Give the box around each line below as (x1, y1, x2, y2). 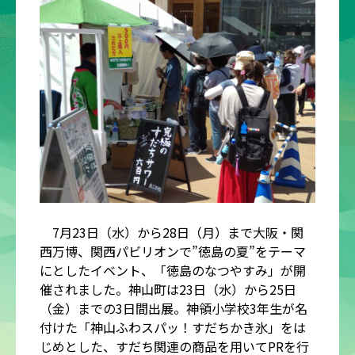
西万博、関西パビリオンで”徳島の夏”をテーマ (40, 242, 306, 261)
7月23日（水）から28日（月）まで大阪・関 (40, 223, 303, 242)
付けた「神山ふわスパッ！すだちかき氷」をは (40, 318, 306, 337)
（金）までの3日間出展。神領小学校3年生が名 (40, 299, 307, 318)
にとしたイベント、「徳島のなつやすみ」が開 (40, 261, 306, 280)
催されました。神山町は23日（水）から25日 (40, 280, 296, 299)
